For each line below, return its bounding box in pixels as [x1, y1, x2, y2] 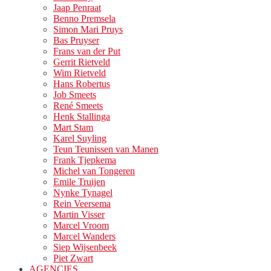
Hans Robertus [53, 79, 110, 90]
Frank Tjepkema [53, 155, 116, 166]
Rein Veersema [53, 198, 111, 209]
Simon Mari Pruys [53, 24, 123, 35]
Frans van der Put [53, 46, 120, 57]
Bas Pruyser [53, 35, 99, 46]
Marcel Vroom [53, 220, 109, 231]
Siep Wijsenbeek [53, 242, 117, 253]
